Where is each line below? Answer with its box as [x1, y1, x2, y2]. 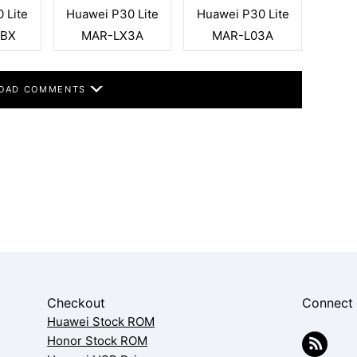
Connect [302, 295, 354, 311]
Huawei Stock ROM [47, 314, 155, 329]
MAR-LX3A [80, 28, 143, 43]
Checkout [47, 295, 106, 311]
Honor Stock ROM [47, 333, 148, 348]
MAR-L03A [212, 28, 274, 43]
